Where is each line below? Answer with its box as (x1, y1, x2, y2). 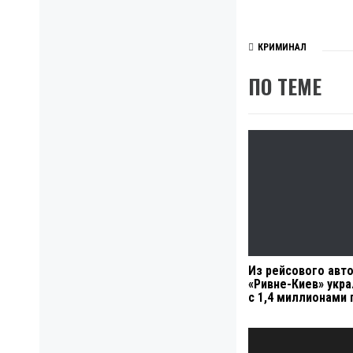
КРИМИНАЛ (258, 42, 307, 54)
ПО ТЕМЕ (248, 71, 321, 102)
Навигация (247, 323, 333, 351)
